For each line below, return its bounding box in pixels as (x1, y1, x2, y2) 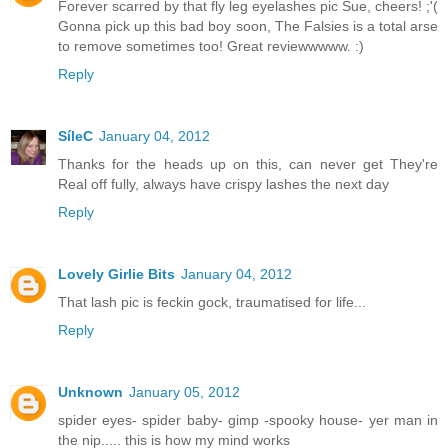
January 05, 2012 (129, 384, 240, 401)
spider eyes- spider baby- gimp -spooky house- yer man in (58, 412, 438, 429)
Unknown (58, 384, 123, 401)
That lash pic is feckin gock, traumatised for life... (58, 294, 366, 311)
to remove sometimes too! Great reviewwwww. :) (58, 38, 364, 55)
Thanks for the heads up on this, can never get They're (58, 156, 438, 173)
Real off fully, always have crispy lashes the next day (58, 176, 389, 193)
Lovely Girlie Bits (58, 266, 175, 283)
